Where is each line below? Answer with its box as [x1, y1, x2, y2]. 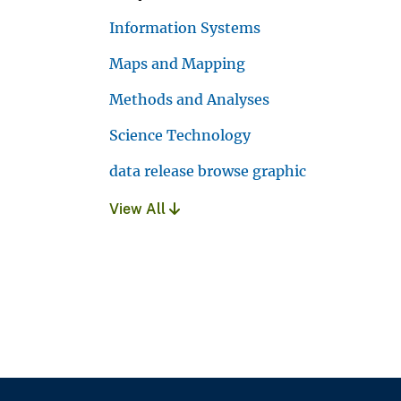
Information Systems [109, 19, 260, 38]
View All [109, 200, 169, 218]
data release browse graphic [109, 162, 306, 181]
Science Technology [109, 126, 251, 145]
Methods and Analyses [109, 90, 269, 109]
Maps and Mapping [109, 55, 245, 73]
